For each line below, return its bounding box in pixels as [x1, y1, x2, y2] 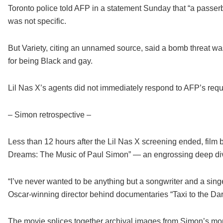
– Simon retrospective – [7, 111, 91, 119]
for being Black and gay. [7, 57, 93, 66]
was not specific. [7, 17, 66, 26]
